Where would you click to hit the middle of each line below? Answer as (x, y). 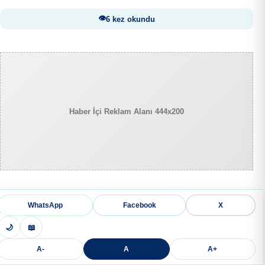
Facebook (139, 205)
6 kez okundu (130, 19)
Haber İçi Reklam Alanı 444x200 (127, 111)
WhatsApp (45, 205)
